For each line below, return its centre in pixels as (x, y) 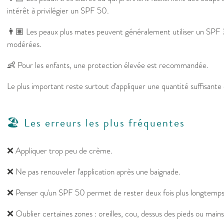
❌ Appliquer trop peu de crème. (60, 151)
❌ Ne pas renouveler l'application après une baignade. (94, 172)
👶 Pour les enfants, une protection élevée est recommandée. (108, 65)
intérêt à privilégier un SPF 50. (58, 11)
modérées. (24, 44)
